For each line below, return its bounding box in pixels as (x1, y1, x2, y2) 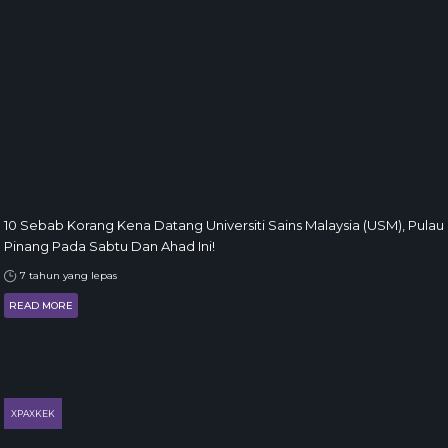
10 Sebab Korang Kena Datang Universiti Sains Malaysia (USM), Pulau (4, 217, 444, 233)
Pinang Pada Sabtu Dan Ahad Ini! (4, 238, 215, 254)
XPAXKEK (11, 408, 55, 419)
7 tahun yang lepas (17, 269, 117, 282)
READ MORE (9, 299, 73, 312)
